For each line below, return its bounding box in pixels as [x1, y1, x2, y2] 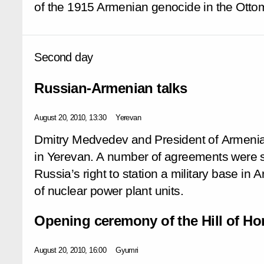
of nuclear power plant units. [34, 183, 183, 198]
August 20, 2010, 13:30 [34, 113, 107, 122]
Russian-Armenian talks [34, 80, 187, 96]
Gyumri [115, 245, 138, 255]
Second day [34, 50, 93, 64]
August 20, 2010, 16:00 [34, 245, 107, 255]
